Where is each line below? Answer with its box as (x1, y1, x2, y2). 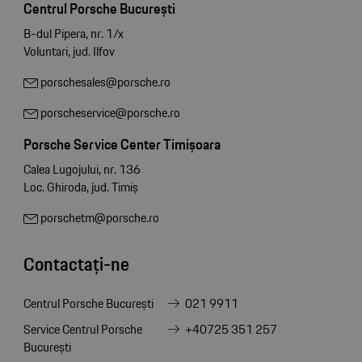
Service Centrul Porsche (23, 319, 142, 340)
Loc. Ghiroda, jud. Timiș (23, 177, 138, 198)
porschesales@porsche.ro (37, 72, 170, 93)
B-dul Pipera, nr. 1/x (23, 23, 124, 44)
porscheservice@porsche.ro (37, 103, 180, 124)
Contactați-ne (23, 250, 129, 280)
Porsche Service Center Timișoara (23, 133, 221, 157)
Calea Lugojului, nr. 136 (23, 159, 141, 180)
